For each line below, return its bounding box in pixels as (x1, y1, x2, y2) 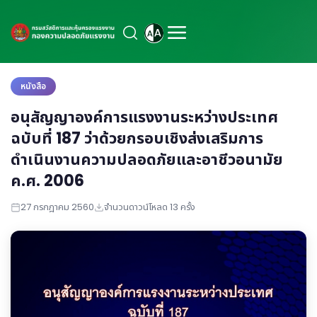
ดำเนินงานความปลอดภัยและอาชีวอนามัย (11, 149, 283, 171)
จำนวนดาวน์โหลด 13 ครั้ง (104, 200, 195, 214)
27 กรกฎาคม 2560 (21, 200, 94, 214)
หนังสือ (21, 80, 46, 92)
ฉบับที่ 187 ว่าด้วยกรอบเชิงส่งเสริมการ (11, 127, 263, 149)
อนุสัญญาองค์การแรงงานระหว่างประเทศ (11, 106, 278, 128)
